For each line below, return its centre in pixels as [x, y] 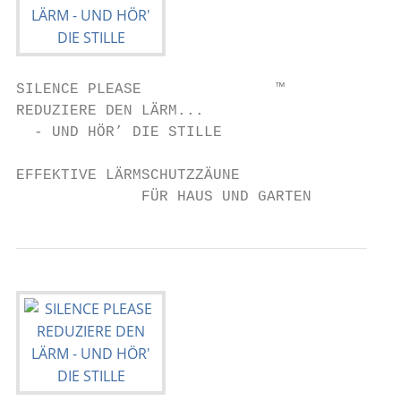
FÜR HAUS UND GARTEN [164, 197]
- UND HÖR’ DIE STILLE [119, 132]
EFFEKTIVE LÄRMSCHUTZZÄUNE [128, 175]
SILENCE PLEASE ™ [150, 90]
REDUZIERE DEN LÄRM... [110, 111]
